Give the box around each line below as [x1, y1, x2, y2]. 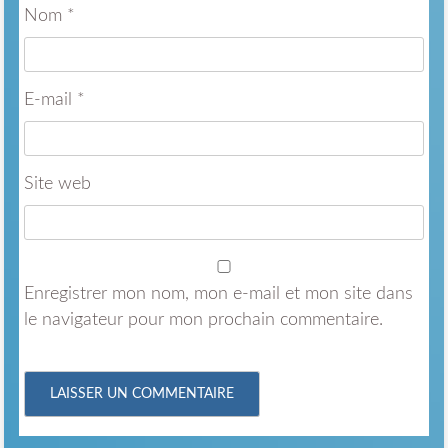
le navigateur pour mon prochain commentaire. [23, 311, 383, 330]
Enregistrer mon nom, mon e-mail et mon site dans [23, 285, 413, 304]
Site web [23, 175, 91, 194]
